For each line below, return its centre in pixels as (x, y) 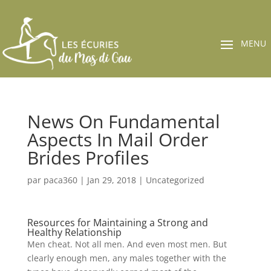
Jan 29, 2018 (111, 180)
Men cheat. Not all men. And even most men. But (127, 244)
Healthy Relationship (74, 232)
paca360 (60, 180)
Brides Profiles (88, 157)
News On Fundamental (123, 121)
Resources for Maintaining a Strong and (117, 222)
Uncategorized (175, 180)
